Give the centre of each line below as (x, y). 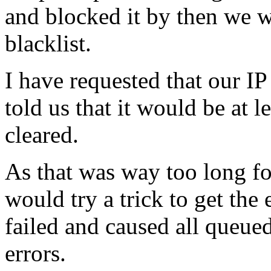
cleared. (42, 135)
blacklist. (48, 44)
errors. (35, 253)
